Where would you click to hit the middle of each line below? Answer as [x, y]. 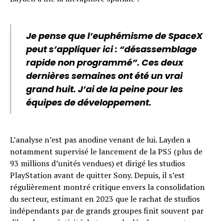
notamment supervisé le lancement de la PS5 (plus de [106, 152]
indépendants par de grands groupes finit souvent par [107, 211]
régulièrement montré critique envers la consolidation [107, 187]
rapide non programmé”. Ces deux [105, 63]
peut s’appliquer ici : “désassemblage [111, 49]
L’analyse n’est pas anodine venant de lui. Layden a [100, 140]
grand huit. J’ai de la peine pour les [105, 89]
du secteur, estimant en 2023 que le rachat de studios [105, 199]
